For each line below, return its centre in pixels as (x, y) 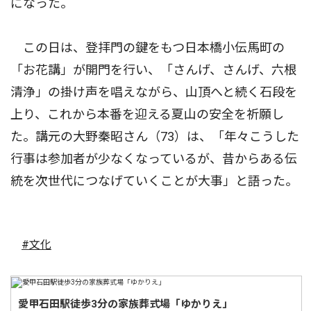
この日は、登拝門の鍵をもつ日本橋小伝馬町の (148, 48)
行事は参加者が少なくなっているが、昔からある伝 (154, 159)
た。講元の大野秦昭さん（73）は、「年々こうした (155, 137)
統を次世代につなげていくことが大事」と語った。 (154, 181)
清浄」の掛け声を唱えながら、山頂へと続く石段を (154, 92)
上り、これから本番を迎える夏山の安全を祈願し (147, 115)
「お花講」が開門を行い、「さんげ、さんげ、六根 (153, 70)
